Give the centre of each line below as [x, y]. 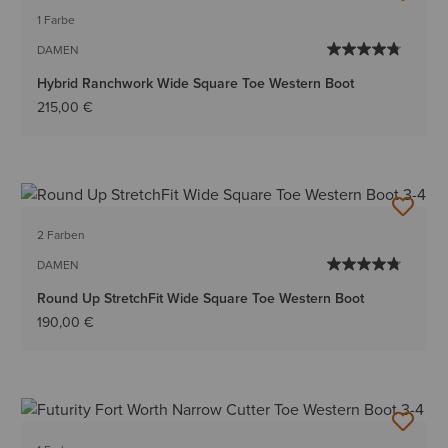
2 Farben [61, 234]
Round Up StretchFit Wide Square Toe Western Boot [201, 297]
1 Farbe [56, 19]
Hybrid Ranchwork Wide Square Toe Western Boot [196, 82]
